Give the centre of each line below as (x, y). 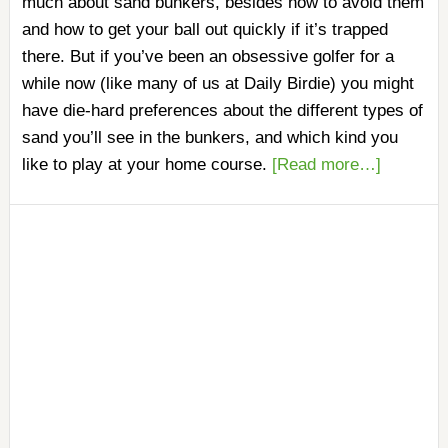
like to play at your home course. (146, 164)
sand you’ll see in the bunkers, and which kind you (209, 137)
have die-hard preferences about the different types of (222, 110)
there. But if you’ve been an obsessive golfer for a (207, 56)
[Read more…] (326, 164)
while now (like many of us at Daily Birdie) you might (217, 83)
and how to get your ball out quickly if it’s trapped (204, 29)
